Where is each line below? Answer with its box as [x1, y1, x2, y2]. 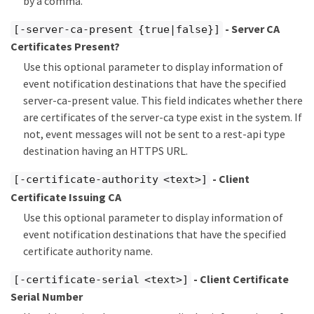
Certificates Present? [11, 39, 120, 54]
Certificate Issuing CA [11, 189, 121, 204]
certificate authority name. [23, 243, 153, 258]
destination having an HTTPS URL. [23, 144, 188, 158]
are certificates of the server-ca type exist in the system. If [23, 110, 302, 125]
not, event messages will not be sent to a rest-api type [23, 127, 285, 142]
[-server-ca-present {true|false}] [13, 22, 220, 36]
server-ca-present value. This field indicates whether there [23, 93, 303, 108]
